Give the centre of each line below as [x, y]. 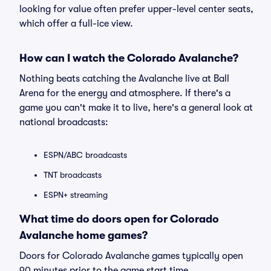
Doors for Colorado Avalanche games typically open [131, 256]
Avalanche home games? [83, 235]
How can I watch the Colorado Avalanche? [129, 58]
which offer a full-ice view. [76, 24]
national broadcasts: [64, 122]
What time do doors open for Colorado [119, 219]
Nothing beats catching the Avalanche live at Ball [124, 79]
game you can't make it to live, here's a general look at [136, 108]
